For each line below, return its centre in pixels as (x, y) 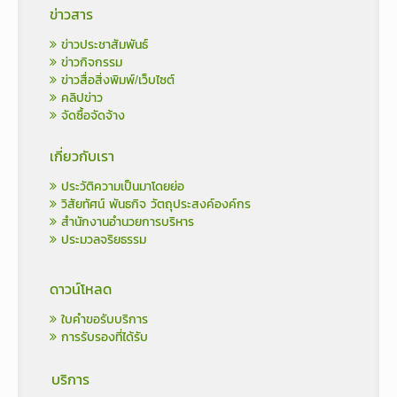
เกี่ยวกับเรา (82, 156)
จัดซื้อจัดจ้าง (91, 115)
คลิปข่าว (80, 97)
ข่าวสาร (71, 14)
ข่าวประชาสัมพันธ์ (102, 44)
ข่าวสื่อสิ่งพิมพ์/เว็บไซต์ (116, 80)
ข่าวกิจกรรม (90, 62)
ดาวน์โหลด (81, 288)
